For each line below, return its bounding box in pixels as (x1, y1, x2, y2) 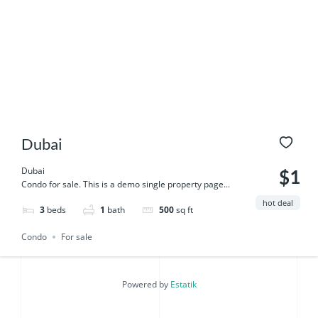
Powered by (121, 278, 170, 290)
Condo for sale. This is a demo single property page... (21, 178, 230, 190)
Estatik (170, 278, 197, 290)
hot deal (263, 197, 293, 208)
